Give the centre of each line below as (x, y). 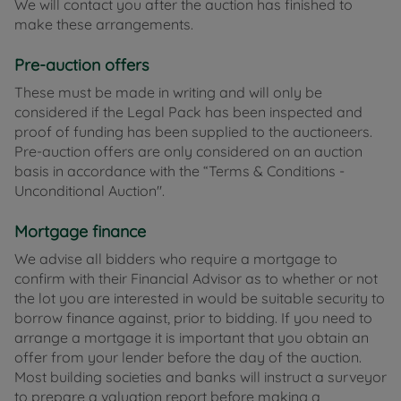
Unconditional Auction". (90, 191)
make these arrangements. (104, 25)
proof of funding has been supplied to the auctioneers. (193, 132)
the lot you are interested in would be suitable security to (200, 299)
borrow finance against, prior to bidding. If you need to (193, 318)
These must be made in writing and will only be (168, 93)
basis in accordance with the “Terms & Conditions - (179, 171)
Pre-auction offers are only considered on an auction (188, 152)
